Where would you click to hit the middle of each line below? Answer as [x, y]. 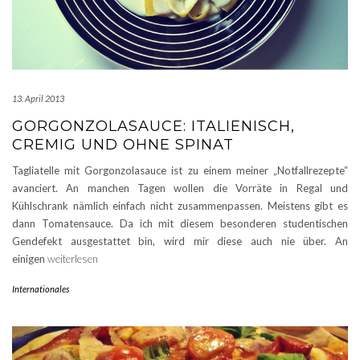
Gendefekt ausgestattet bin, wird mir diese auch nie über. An [180, 241]
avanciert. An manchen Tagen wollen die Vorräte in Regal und [180, 188]
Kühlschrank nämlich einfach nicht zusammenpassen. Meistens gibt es [180, 206]
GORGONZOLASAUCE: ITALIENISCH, [153, 127]
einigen [30, 259]
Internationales [41, 289]
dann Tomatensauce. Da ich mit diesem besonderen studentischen [180, 224]
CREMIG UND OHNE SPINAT [123, 145]
